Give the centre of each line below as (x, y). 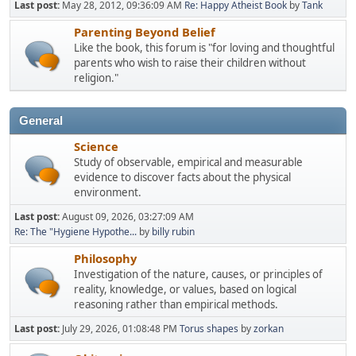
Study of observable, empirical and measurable (188, 162)
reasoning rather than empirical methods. (176, 304)
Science (96, 146)
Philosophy (105, 258)
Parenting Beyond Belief (145, 31)
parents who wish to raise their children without (190, 62)
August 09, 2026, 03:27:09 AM (128, 216)
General (41, 120)
